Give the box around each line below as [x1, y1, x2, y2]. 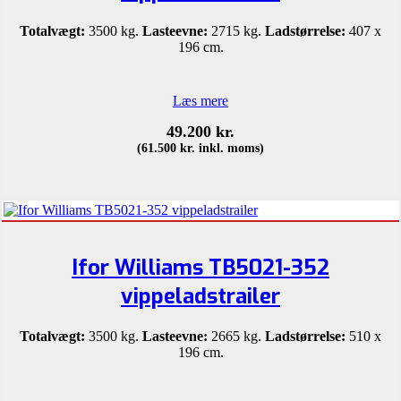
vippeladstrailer [121, 281, 280, 311]
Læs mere [173, 92, 228, 108]
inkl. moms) [195, 141, 264, 155]
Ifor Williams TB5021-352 [72, 252, 329, 282]
